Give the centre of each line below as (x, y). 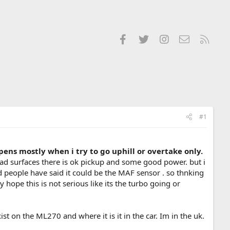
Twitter (162, 38)
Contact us (209, 38)
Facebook (146, 38)
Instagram (187, 38)
